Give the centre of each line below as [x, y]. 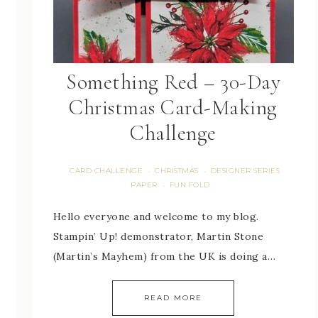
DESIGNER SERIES [245, 171]
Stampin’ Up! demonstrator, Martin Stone [158, 237]
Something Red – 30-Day [174, 82]
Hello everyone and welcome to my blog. [156, 217]
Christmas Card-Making [173, 108]
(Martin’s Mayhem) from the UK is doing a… [164, 257]
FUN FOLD [190, 185]
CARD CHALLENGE [106, 171]
